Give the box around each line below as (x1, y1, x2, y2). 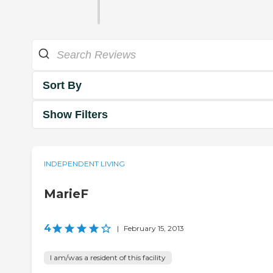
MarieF (44, 186, 88, 202)
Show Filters (43, 108, 108, 121)
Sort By (43, 79, 82, 91)
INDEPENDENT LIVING (44, 159, 125, 169)
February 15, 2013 (124, 224, 184, 233)
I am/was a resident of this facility (50, 253, 166, 263)
